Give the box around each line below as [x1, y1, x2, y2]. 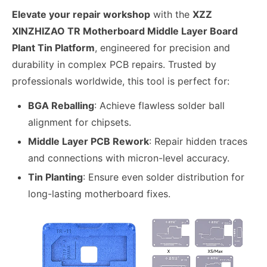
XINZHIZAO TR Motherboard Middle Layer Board [12, 24, 238, 37]
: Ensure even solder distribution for [83, 171, 245, 184]
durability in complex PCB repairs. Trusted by [12, 58, 216, 70]
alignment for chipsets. [28, 116, 132, 129]
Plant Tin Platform [12, 41, 95, 54]
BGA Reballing [28, 100, 95, 112]
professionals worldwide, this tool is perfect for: [12, 74, 229, 87]
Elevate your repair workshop [12, 8, 150, 20]
